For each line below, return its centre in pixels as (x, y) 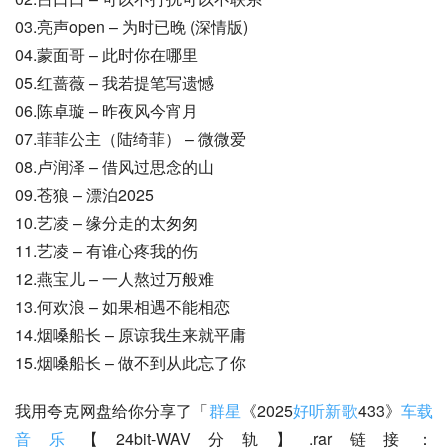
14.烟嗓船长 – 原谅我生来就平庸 (130, 334)
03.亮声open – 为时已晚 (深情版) (131, 26)
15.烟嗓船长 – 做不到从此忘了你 (130, 362)
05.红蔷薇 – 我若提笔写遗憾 (114, 82)
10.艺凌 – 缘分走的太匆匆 (106, 222)
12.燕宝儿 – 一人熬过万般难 (114, 278)
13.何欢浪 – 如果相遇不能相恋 (122, 306)
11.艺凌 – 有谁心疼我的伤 (106, 250)
